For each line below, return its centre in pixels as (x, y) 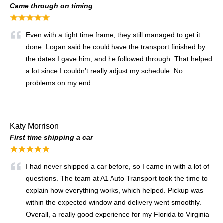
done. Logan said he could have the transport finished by (115, 47)
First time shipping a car (51, 137)
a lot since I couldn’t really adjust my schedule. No (104, 70)
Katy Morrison (34, 126)
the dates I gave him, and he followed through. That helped (119, 58)
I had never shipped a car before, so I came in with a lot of (117, 166)
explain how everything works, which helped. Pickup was (114, 190)
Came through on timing (51, 6)
